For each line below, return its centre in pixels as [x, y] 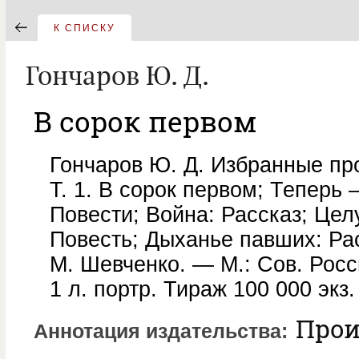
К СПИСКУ [85, 28]
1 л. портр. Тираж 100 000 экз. [202, 289]
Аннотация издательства [157, 331]
